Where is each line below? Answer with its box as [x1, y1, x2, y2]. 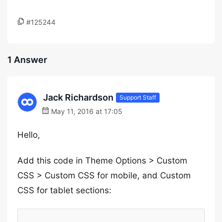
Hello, [17, 130, 40, 140]
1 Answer [7, 55, 47, 65]
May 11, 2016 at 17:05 [49, 107, 122, 115]
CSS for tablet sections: [17, 185, 111, 195]
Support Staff [119, 93, 156, 101]
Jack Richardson [43, 92, 113, 103]
